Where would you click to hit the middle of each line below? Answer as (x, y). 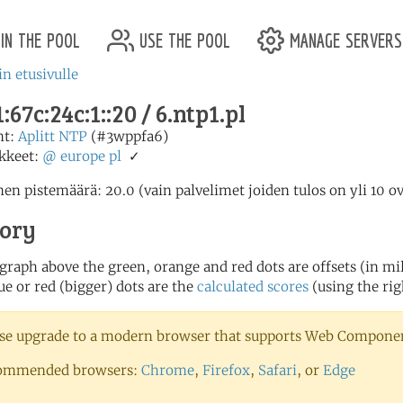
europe (83, 156)
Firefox (226, 370)
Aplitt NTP (53, 136)
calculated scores (253, 287)
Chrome (168, 370)
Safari (278, 370)
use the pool (182, 38)
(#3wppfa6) (128, 136)
